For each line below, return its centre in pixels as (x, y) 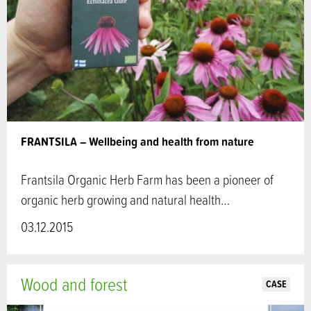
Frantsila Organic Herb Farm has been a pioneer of (147, 179)
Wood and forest (74, 284)
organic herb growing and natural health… (125, 199)
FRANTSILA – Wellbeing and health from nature (137, 141)
